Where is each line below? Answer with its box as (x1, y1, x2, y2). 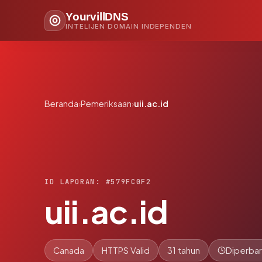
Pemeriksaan (81, 98, 132, 109)
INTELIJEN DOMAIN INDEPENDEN (65, 22, 192, 30)
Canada (53, 244, 84, 256)
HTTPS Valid (102, 244, 150, 256)
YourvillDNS (65, 10, 129, 23)
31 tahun (167, 244, 200, 256)
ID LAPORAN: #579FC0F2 (44, 177, 151, 187)
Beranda (44, 98, 78, 109)
